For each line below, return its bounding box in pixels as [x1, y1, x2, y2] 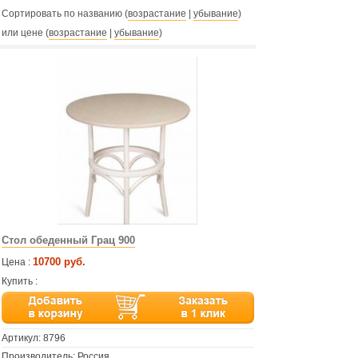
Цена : [2, 257, 30, 268]
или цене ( [2, 27, 49, 38]
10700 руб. [33, 256, 86, 268]
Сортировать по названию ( [2, 8, 128, 19]
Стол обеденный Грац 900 [2, 234, 135, 246]
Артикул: [2, 332, 43, 344]
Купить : [2, 276, 38, 287]
